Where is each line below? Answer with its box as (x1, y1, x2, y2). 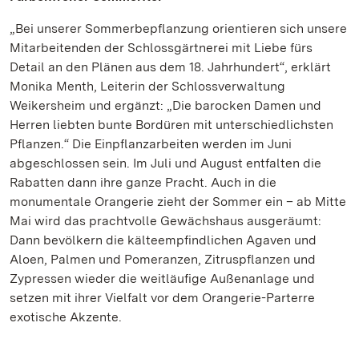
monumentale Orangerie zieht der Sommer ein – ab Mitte (10, 194, 346, 209)
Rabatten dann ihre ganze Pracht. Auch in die (10, 175, 276, 190)
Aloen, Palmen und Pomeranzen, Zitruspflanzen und (10, 252, 316, 267)
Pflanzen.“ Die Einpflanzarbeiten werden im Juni (10, 136, 292, 151)
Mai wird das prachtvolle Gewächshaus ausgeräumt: (10, 213, 321, 228)
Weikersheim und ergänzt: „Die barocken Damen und (10, 98, 321, 113)
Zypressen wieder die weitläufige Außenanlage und (10, 271, 315, 286)
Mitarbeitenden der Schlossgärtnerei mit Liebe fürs (10, 40, 313, 55)
